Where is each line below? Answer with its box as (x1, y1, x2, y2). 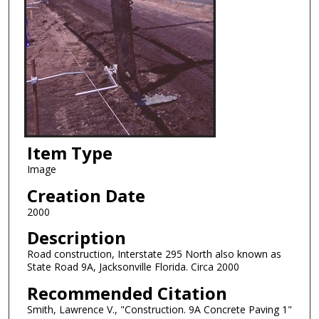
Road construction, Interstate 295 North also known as (26, 247, 281, 261)
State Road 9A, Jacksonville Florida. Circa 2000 (26, 260, 239, 274)
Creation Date (26, 183, 145, 207)
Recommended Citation (26, 281, 227, 305)
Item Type (26, 141, 113, 165)
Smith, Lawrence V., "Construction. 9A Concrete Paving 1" (26, 303, 292, 317)
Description (26, 226, 126, 250)
